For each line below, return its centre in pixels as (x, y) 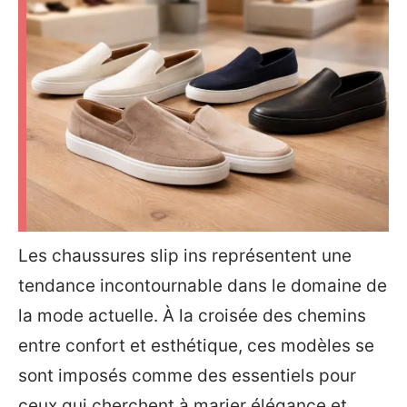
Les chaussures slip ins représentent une (185, 256)
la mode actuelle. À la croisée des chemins (192, 316)
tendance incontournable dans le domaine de (203, 286)
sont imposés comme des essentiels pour (187, 376)
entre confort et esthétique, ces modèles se (196, 346)
